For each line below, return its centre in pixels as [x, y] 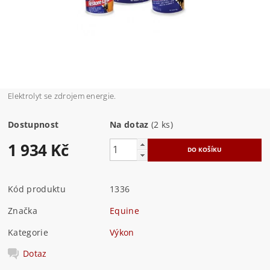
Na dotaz [129, 124]
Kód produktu [37, 189]
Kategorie [28, 232]
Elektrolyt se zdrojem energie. [62, 96]
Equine [125, 210]
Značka [23, 210]
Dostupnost [33, 124]
